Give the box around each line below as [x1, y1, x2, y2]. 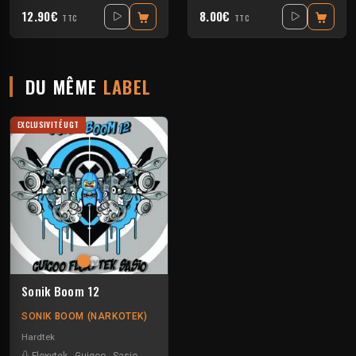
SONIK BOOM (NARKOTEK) [21, 311, 148, 323]
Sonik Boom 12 [21, 282, 99, 300]
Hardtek [21, 331, 55, 342]
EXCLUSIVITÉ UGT [17, 119, 79, 131]
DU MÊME [25, 73, 103, 100]
